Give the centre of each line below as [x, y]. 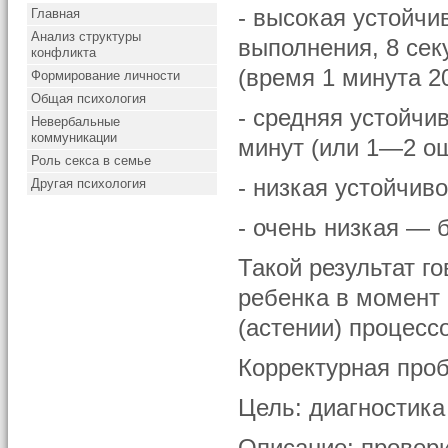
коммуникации [74, 137]
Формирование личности [106, 75]
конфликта [64, 52]
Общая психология [89, 98]
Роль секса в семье [91, 160]
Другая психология [89, 183]
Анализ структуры [86, 36]
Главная [56, 13]
